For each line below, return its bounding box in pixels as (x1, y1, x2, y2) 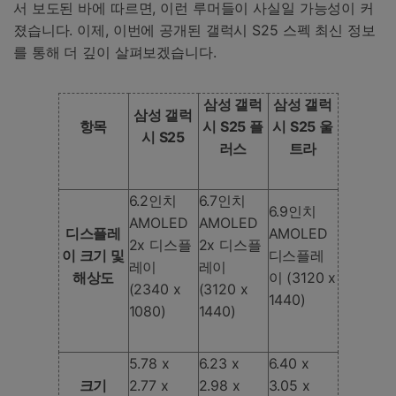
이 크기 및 (61, 246, 126, 264)
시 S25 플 (202, 117, 264, 135)
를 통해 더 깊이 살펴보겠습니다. (13, 43, 217, 62)
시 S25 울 (271, 117, 334, 135)
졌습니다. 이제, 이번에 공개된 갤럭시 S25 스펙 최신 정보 (13, 21, 376, 40)
